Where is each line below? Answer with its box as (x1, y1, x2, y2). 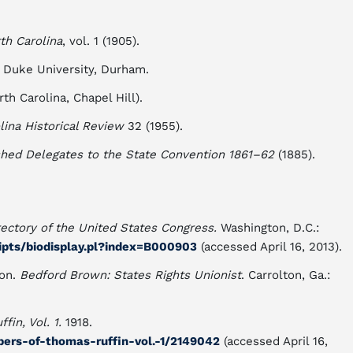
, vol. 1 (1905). (62, 34, 139, 48)
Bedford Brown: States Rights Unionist (20, 268, 241, 282)
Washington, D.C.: (217, 221, 319, 235)
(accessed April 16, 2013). (197, 240, 342, 254)
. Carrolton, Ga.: (241, 268, 330, 282)
